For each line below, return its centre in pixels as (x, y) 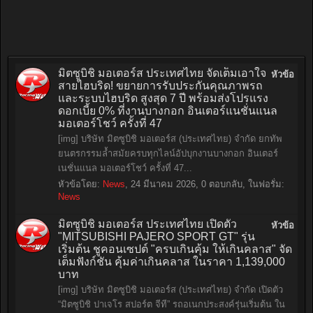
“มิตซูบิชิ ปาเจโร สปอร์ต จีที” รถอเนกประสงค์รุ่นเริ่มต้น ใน (172, 304)
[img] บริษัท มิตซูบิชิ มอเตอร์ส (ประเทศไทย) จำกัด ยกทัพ (170, 139)
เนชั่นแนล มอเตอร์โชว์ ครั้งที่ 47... (125, 168)
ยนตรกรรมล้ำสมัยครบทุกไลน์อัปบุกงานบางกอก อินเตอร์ (168, 153)
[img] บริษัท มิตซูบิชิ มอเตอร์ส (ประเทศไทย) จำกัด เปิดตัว (170, 290)
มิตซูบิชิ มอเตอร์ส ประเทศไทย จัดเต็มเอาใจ (162, 73)
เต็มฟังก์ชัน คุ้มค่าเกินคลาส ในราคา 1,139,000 (172, 262)
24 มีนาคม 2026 (163, 184)
